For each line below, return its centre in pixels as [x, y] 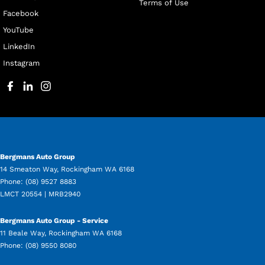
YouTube [18, 30]
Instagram [21, 63]
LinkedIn [19, 47]
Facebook [21, 14]
